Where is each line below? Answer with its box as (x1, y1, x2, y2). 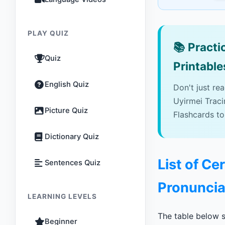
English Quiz (45, 80, 89, 89)
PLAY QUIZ (28, 29, 69, 37)
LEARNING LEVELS (28, 192, 97, 200)
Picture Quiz (45, 106, 88, 115)
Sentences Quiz (45, 158, 100, 167)
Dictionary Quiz (45, 132, 99, 141)
